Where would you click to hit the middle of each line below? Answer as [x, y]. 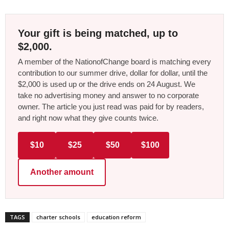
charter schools [58, 217]
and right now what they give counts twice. [88, 118]
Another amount [62, 172]
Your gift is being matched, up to [98, 33]
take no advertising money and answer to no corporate [108, 95]
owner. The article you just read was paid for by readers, [111, 106]
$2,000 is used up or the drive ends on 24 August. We [107, 84]
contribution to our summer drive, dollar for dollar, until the [113, 73]
